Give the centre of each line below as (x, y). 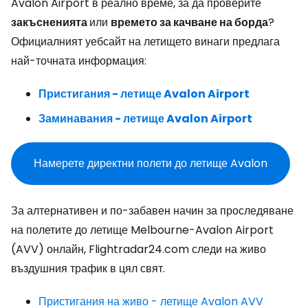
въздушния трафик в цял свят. (88, 268)
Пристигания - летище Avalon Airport (144, 94)
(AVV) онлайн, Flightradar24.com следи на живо (139, 249)
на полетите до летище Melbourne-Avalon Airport (142, 230)
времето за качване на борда (189, 22)
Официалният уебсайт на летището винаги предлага (145, 42)
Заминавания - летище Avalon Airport (145, 119)
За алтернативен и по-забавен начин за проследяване (152, 211)
